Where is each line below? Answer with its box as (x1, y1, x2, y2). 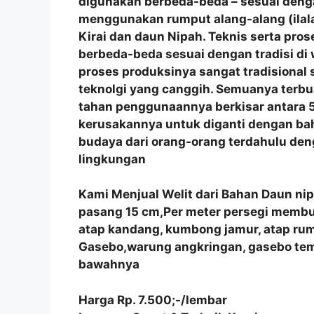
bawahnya (78, 257, 139, 272)
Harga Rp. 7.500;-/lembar (78, 292, 227, 307)
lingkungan (78, 151, 146, 166)
